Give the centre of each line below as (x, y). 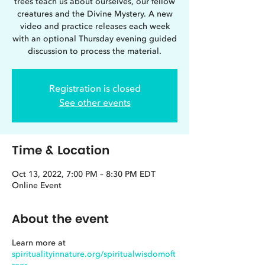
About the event (60, 220)
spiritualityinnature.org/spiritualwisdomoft (94, 254)
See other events (95, 103)
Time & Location (61, 151)
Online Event (37, 185)
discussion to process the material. (95, 51)
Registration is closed (95, 89)
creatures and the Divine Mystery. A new (95, 14)
